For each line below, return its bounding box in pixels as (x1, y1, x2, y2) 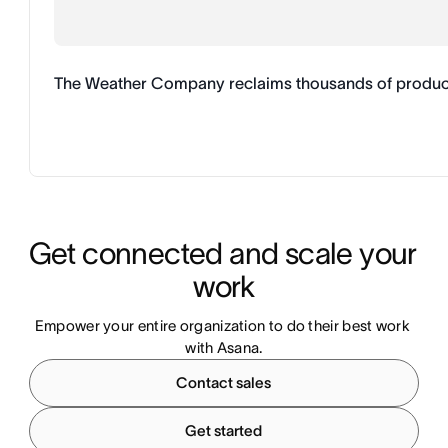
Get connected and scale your (28, 236, 417, 270)
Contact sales (176, 373, 272, 391)
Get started (185, 421, 263, 439)
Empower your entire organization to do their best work (34, 316, 410, 334)
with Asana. (185, 338, 263, 356)
